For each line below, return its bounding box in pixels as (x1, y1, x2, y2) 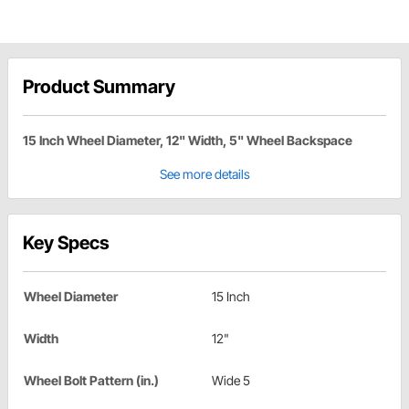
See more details (159, 166, 250, 183)
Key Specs (23, 232, 110, 255)
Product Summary (23, 76, 175, 99)
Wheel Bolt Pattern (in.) (24, 372, 159, 389)
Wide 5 (212, 372, 250, 389)
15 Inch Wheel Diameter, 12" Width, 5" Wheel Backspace (23, 132, 352, 149)
